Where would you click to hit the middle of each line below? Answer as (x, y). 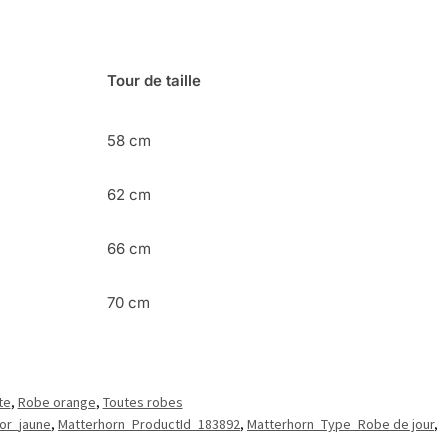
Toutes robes (142, 402)
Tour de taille (154, 80)
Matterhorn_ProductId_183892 (149, 424)
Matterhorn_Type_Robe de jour (340, 424)
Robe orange (56, 402)
